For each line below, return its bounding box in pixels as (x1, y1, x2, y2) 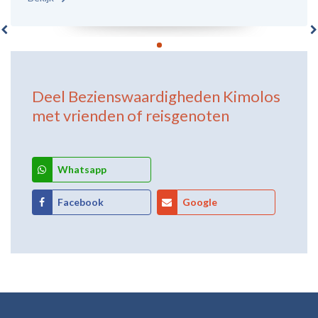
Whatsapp (57, 163, 106, 176)
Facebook (57, 196, 104, 209)
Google (182, 196, 217, 209)
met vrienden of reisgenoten (32, 106, 229, 126)
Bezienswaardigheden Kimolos (68, 87, 280, 106)
